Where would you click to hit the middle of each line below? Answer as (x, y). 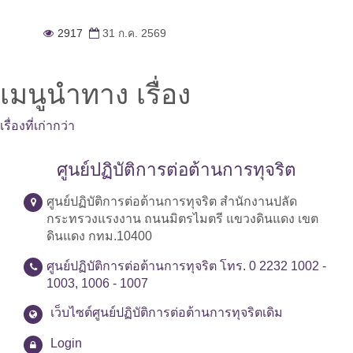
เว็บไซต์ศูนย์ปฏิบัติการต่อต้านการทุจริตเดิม (167, 312)
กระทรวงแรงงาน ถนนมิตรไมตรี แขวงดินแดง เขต (182, 219)
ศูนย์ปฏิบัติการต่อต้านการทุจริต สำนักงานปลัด (172, 201)
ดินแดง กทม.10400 (99, 236)
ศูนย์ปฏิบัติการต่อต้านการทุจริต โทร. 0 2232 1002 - (186, 266)
